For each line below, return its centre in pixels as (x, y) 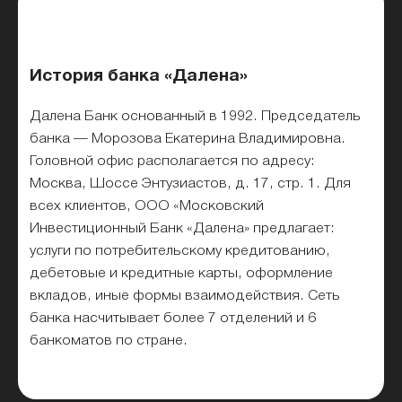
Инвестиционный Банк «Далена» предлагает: (183, 228)
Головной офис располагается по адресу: (173, 161)
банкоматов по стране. (109, 341)
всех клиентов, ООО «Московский (147, 206)
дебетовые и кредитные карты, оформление (182, 273)
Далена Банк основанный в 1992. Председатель (196, 116)
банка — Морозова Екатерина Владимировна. (188, 139)
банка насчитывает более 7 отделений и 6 (173, 318)
